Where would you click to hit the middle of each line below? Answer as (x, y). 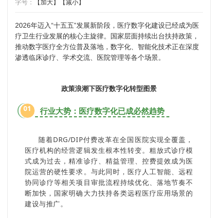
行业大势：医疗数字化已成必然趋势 (102, 111)
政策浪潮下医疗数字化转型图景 (109, 88)
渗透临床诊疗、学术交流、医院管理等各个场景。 (90, 57)
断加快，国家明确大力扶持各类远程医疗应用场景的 (109, 193)
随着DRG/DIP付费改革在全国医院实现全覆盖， (116, 139)
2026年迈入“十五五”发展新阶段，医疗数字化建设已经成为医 (107, 25)
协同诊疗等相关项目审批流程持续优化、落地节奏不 (109, 182)
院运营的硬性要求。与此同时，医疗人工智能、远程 (109, 171)
